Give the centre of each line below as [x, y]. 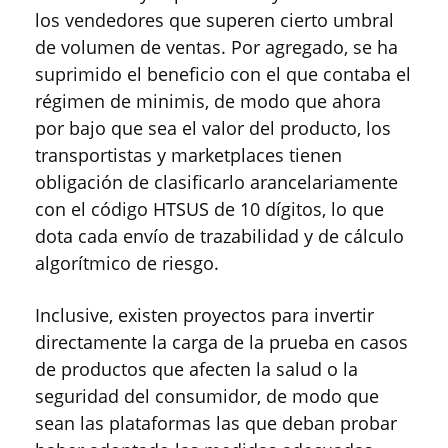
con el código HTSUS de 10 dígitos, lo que [209, 209]
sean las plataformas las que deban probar [216, 423]
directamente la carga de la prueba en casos [221, 342]
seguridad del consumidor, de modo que [207, 396]
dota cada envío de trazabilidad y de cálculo [219, 236]
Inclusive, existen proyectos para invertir [204, 315]
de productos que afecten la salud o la [196, 369]
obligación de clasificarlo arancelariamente [216, 182]
